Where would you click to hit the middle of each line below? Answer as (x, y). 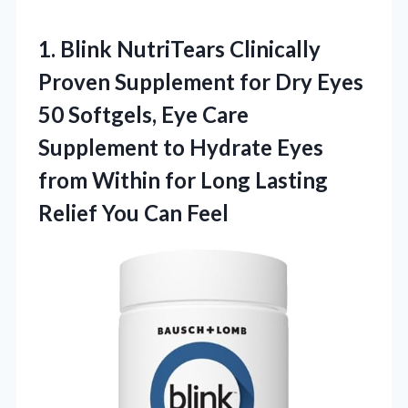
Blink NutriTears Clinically (190, 49)
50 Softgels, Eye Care (143, 115)
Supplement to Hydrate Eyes (181, 148)
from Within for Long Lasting (183, 180)
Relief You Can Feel (133, 213)
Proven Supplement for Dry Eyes (201, 82)
